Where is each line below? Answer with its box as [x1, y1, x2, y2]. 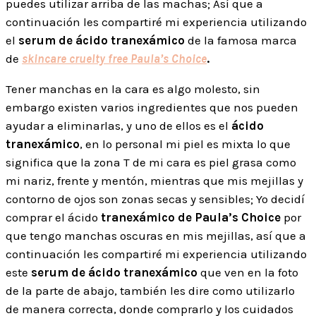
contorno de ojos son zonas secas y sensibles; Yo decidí [6, 191, 305, 206]
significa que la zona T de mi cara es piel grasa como [6, 154, 296, 169]
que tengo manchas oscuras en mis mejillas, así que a [6, 228, 306, 243]
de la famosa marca [185, 32, 297, 47]
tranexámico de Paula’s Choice [98, 209, 284, 224]
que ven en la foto [200, 265, 298, 279]
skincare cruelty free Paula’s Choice [22, 51, 207, 66]
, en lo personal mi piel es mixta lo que [80, 136, 291, 151]
